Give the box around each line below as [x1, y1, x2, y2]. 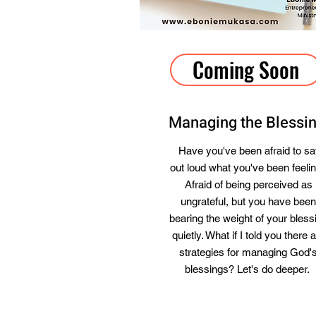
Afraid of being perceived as [184, 178, 312, 190]
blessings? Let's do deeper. [184, 263, 312, 275]
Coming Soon [192, 54, 299, 85]
